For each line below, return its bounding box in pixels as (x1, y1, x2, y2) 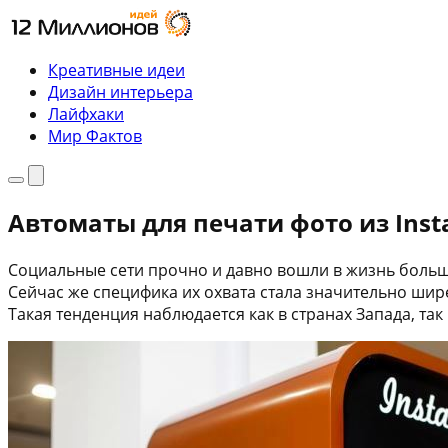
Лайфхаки (48, 103, 124, 125)
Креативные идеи (48, 59, 185, 81)
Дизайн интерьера (48, 81, 193, 103)
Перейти (7, 7, 74, 29)
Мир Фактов (48, 125, 142, 147)
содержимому (7, 51, 117, 73)
